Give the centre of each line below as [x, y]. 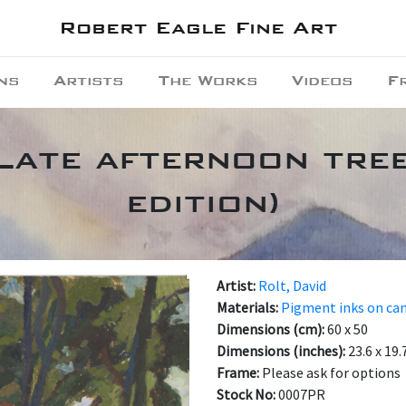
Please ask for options [331, 372]
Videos [322, 80]
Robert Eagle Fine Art [198, 28]
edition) [203, 202]
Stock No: [247, 394]
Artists [89, 80]
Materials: [249, 307]
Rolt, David [292, 285]
